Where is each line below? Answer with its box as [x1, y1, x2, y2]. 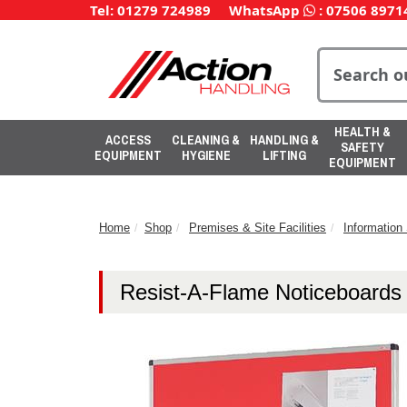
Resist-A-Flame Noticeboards [120, 279, 402, 304]
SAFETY [341, 139, 384, 155]
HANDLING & [250, 131, 319, 148]
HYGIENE [181, 146, 231, 164]
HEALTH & [334, 124, 391, 140]
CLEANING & [172, 131, 240, 148]
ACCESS [105, 131, 151, 148]
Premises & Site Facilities [189, 221, 326, 234]
